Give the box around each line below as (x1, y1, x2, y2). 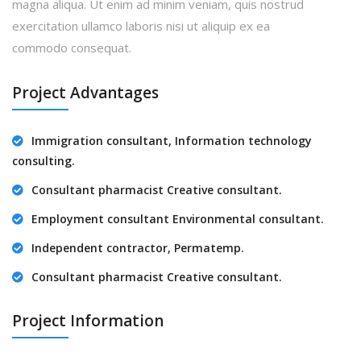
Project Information (12, 310, 164, 332)
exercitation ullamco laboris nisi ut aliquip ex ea (12, 18, 270, 35)
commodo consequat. (12, 39, 131, 56)
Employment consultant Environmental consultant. (31, 211, 324, 227)
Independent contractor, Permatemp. (31, 240, 244, 256)
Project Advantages (12, 82, 159, 104)
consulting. (12, 153, 75, 169)
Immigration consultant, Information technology (31, 133, 312, 149)
